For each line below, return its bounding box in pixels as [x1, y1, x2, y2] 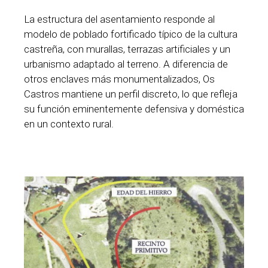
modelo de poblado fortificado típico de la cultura [24, 28, 237, 40]
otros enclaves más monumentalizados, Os [24, 72, 215, 85]
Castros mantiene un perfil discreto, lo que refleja [24, 87, 237, 100]
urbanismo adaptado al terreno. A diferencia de [24, 57, 228, 70]
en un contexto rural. [24, 117, 114, 130]
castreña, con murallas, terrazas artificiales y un [24, 42, 230, 55]
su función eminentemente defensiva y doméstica [24, 102, 244, 115]
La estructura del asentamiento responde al [24, 13, 215, 25]
